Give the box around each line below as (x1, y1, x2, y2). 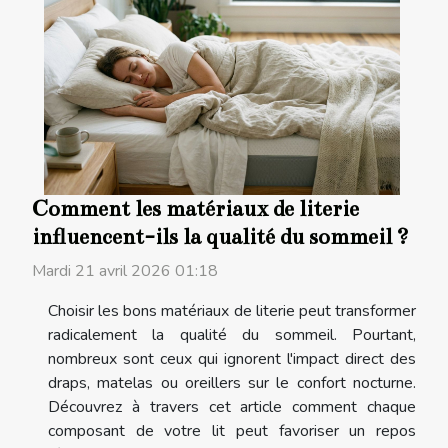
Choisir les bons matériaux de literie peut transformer (48, 299, 416, 322)
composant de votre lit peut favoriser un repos (48, 419, 416, 442)
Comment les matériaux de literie (32, 195, 359, 222)
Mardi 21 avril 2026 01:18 (32, 259, 218, 282)
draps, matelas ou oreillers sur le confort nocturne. (48, 371, 416, 394)
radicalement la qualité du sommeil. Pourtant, (48, 323, 416, 346)
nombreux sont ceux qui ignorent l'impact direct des (48, 347, 416, 370)
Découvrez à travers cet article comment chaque (48, 395, 416, 418)
